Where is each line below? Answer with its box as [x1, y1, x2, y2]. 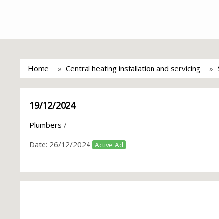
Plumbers [29, 120, 62, 130]
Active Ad [95, 140, 123, 149]
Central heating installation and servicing [66, 64, 200, 73]
